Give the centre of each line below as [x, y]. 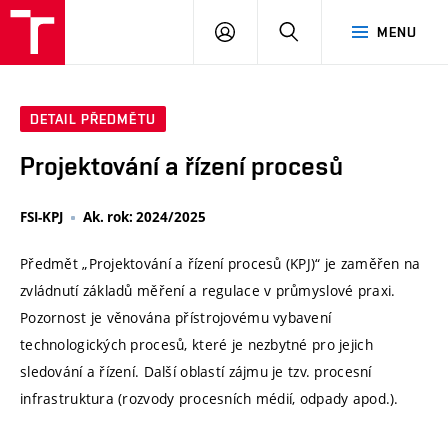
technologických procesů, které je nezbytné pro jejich [196, 345]
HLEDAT [324, 31]
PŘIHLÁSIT [270, 31]
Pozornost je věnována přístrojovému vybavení [176, 318]
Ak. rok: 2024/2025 [144, 217]
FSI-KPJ [41, 217]
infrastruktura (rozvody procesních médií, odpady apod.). [209, 399]
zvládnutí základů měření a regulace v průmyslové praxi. [208, 291]
